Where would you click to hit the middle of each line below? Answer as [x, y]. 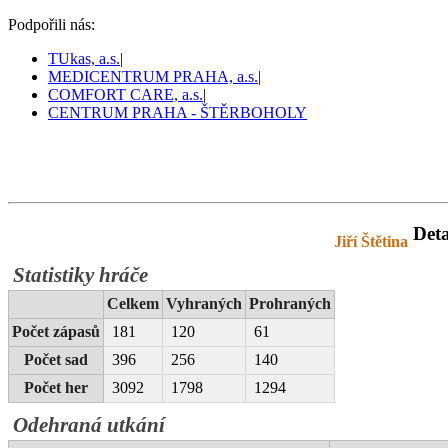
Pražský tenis [99, 161]
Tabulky [265, 241]
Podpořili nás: [51, 24]
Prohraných [290, 304]
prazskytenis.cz [148, 241]
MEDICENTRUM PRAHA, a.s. [153, 76]
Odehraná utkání [89, 425]
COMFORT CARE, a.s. [125, 94]
